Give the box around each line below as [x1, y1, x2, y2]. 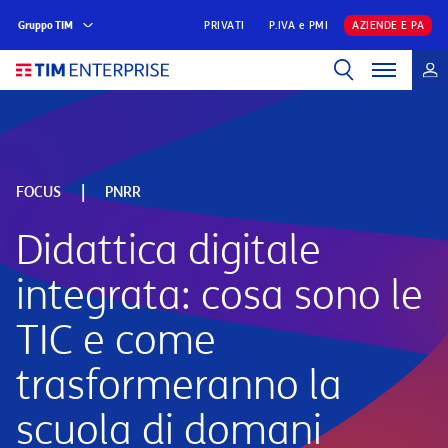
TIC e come [16, 316, 216, 365]
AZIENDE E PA [352, 19, 424, 32]
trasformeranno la [16, 361, 342, 410]
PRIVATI [204, 19, 245, 32]
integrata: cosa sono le [16, 271, 423, 320]
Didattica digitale [16, 226, 321, 275]
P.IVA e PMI [268, 19, 328, 32]
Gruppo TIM [18, 18, 73, 32]
